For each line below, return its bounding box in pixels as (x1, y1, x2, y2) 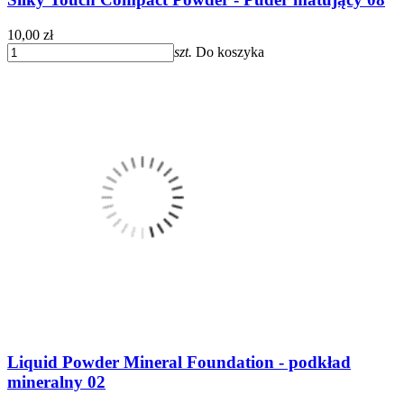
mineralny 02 (7, 372, 106, 392)
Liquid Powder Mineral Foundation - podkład (7, 353, 351, 372)
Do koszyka (196, 43, 264, 60)
